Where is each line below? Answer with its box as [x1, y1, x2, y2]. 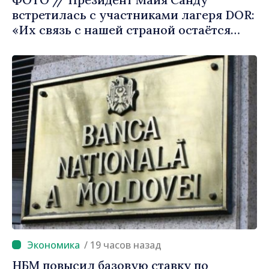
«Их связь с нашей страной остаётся [12, 22, 231, 37]
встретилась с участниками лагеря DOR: [12, 7, 255, 22]
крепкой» [12, 37, 67, 52]
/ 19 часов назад [90, 238, 162, 252]
